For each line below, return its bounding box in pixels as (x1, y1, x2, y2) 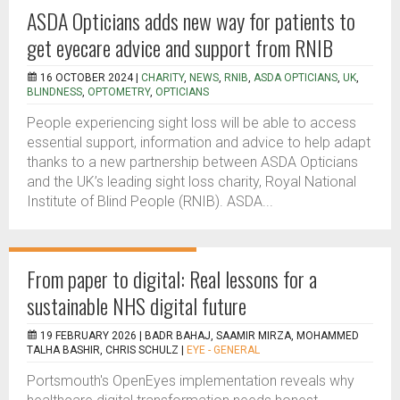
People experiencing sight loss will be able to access (27, 114, 356, 131)
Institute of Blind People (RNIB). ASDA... (27, 193, 273, 210)
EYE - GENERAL (187, 344, 260, 356)
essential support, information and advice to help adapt (27, 134, 371, 151)
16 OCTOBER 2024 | (40, 71, 141, 84)
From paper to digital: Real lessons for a (27, 262, 317, 295)
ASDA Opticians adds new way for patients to (27, 4, 355, 37)
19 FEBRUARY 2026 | (40, 329, 145, 342)
